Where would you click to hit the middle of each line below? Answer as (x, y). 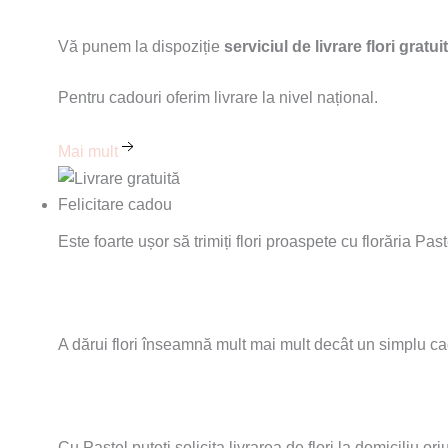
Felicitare (91, 204)
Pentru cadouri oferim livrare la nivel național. (218, 98)
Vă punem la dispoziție (141, 46)
